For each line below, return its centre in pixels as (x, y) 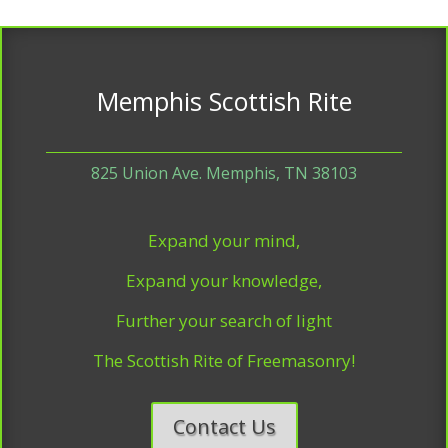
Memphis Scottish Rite (224, 101)
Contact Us (224, 426)
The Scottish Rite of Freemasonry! (224, 360)
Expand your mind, (224, 240)
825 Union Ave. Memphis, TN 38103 (224, 173)
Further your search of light (224, 320)
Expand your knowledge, (224, 280)
